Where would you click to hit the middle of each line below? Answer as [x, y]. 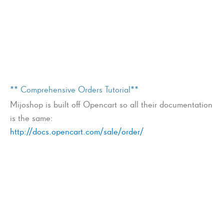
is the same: [31, 117]
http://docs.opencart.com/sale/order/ [77, 131]
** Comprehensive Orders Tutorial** [74, 89]
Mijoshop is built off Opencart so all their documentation [111, 104]
